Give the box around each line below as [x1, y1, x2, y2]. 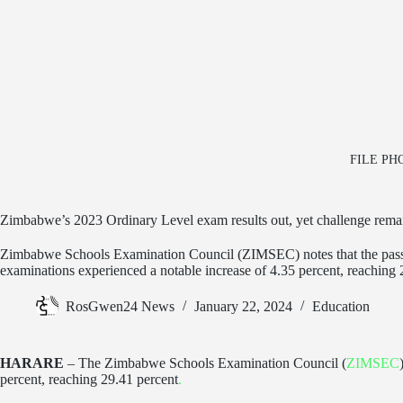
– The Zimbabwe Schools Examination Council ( [64, 355, 346, 371]
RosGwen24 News [66, 299, 175, 315]
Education [312, 299, 370, 315]
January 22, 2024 [194, 299, 292, 315]
